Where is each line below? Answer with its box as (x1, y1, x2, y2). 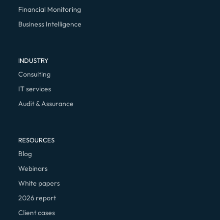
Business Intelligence (18, 19, 82, 28)
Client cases (18, 208, 55, 217)
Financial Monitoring (18, 4, 81, 14)
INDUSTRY (18, 56, 49, 64)
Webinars (18, 164, 48, 173)
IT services (18, 84, 51, 93)
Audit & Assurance (18, 99, 74, 108)
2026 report (18, 193, 56, 202)
